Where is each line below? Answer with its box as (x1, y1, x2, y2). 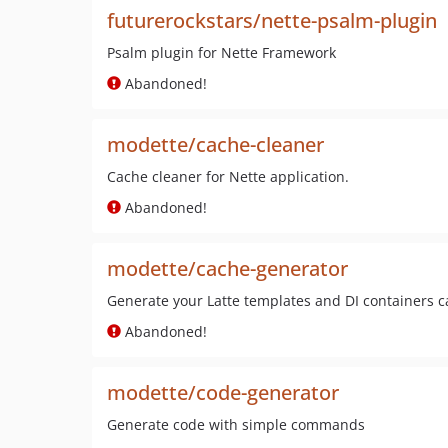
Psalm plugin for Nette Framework (107, 43, 336, 62)
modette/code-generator (107, 379, 339, 406)
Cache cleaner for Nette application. (107, 167, 349, 186)
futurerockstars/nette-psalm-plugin (107, 7, 437, 34)
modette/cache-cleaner (107, 131, 324, 158)
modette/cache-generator (107, 255, 348, 282)
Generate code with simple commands (107, 415, 365, 434)
